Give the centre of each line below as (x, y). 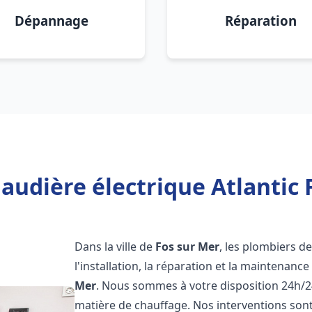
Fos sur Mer (188, 247)
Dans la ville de (115, 247)
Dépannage (52, 21)
